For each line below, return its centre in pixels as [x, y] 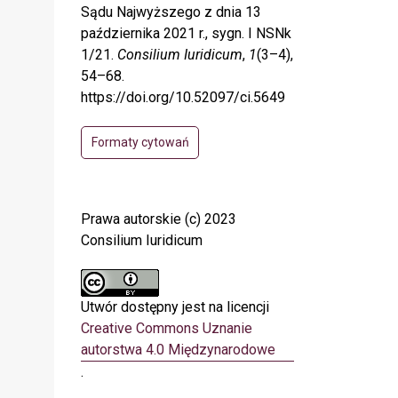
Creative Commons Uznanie [167, 328]
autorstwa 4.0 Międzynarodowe [178, 349]
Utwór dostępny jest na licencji [175, 306]
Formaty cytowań [140, 142]
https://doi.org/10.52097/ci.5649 [183, 97]
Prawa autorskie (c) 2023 [159, 219]
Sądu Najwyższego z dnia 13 [171, 12]
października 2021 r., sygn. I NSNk [186, 33]
